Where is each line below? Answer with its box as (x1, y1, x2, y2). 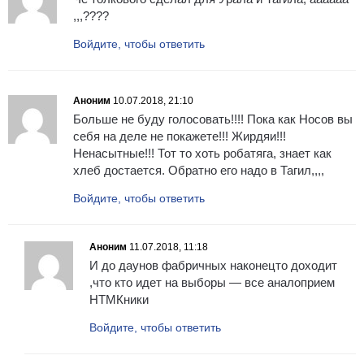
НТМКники (89, 292, 149, 307)
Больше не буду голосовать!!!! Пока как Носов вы (73, 112, 353, 127)
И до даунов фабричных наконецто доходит (89, 258, 337, 273)
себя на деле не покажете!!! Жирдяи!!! (73, 129, 286, 144)
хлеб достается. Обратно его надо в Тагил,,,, (73, 163, 324, 178)
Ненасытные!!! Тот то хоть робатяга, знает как (73, 146, 331, 161)
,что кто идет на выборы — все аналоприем (89, 275, 335, 290)
